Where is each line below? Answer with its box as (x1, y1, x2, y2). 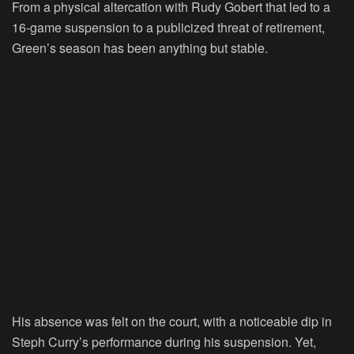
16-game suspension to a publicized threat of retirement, (12, 18, 325, 37)
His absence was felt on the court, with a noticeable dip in (12, 312, 332, 331)
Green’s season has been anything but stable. (12, 39, 268, 58)
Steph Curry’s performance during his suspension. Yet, (12, 333, 316, 352)
